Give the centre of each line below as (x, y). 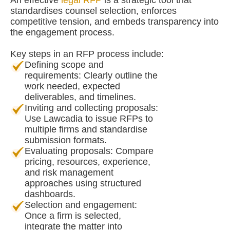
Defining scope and (64, 65)
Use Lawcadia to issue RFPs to (89, 119)
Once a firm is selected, (73, 216)
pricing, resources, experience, (88, 162)
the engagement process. (62, 33)
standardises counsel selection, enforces (93, 11)
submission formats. (66, 140)
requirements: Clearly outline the (91, 76)
